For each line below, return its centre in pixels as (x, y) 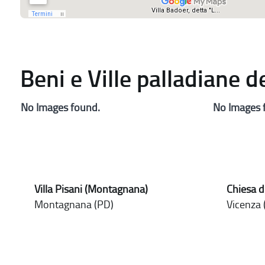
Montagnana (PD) (74, 205)
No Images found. (60, 108)
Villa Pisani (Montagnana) (91, 190)
